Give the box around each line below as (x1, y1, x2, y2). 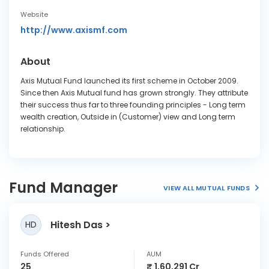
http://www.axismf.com (20, 24, 127, 36)
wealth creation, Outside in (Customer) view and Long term (20, 112, 235, 122)
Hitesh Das (50, 217, 103, 232)
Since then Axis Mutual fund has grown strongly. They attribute (20, 88, 248, 98)
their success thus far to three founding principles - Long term (20, 100, 246, 110)
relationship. (20, 124, 65, 134)
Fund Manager (9, 178, 118, 198)
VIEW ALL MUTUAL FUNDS (163, 183, 250, 193)
